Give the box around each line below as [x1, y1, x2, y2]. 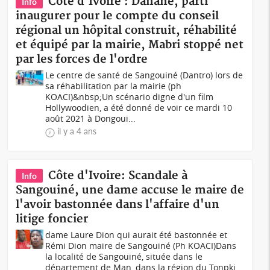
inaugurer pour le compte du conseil [16, 9, 219, 23]
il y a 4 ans [57, 126, 97, 136]
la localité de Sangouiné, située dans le [45, 251, 203, 262]
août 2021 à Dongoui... [45, 113, 136, 124]
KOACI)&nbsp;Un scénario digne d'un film [45, 91, 214, 102]
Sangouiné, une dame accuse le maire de [16, 183, 245, 197]
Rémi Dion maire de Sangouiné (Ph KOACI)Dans [45, 240, 237, 251]
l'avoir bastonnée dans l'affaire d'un [16, 198, 220, 212]
